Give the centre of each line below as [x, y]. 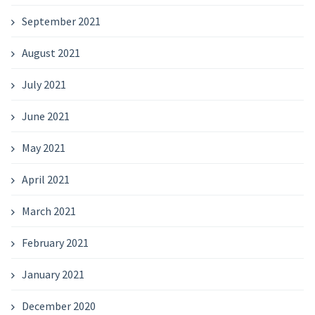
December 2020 [58, 306]
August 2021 [51, 53]
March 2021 [49, 211]
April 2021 [45, 179]
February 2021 [55, 243]
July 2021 [44, 84]
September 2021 [61, 21]
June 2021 [45, 116]
